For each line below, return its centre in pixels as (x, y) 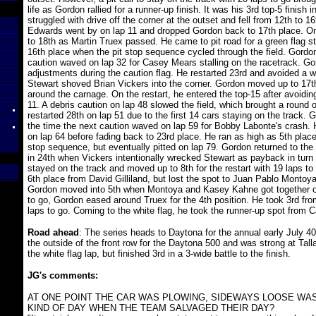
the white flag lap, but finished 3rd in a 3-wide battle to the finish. (159, 254)
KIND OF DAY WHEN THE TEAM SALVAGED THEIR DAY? (151, 308)
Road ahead (53, 232)
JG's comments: (62, 275)
